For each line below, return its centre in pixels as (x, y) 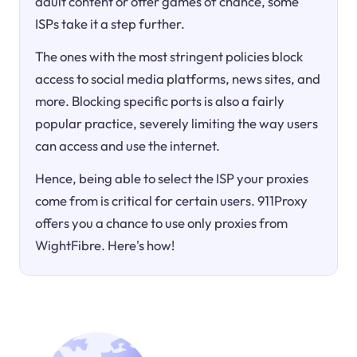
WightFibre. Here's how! (105, 245)
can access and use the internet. (128, 145)
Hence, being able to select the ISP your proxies (172, 178)
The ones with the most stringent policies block (169, 56)
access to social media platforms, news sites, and (178, 78)
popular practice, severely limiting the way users (177, 123)
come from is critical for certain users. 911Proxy (172, 200)
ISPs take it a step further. (110, 23)
